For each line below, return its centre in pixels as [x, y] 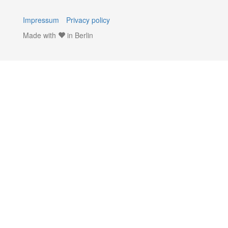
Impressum [41, 20]
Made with [40, 35]
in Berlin [79, 35]
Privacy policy [88, 20]
